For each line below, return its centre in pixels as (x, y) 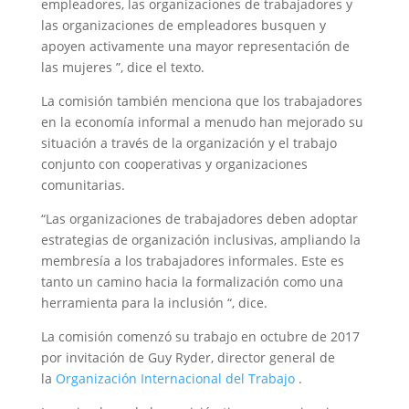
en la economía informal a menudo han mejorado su (202, 122)
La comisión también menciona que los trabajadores (201, 101)
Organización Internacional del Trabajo (175, 378)
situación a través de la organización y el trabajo (189, 143)
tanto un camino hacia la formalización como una (192, 282)
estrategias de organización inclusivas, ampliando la (200, 240)
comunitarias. (83, 185)
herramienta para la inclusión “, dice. (154, 303)
